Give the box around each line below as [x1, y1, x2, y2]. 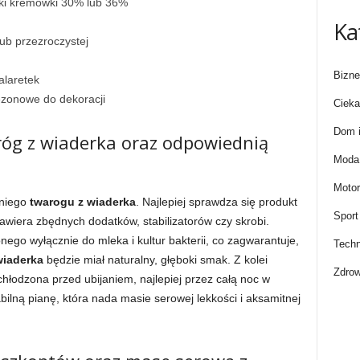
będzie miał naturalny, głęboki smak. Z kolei [43, 253, 268, 266]
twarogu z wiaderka [29, 195, 136, 208]
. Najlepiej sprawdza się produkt [135, 195, 297, 208]
